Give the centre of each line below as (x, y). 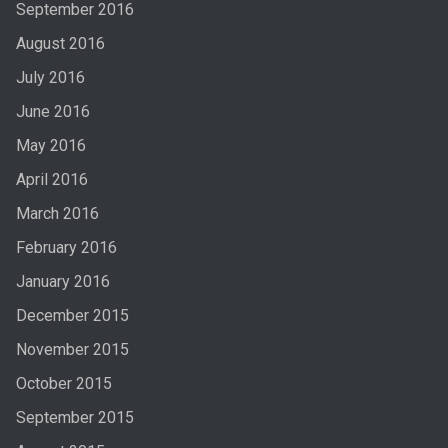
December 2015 (72, 316)
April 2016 (51, 180)
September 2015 (74, 418)
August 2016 (60, 44)
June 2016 (52, 112)
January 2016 (62, 282)
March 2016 (57, 214)
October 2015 (63, 384)
